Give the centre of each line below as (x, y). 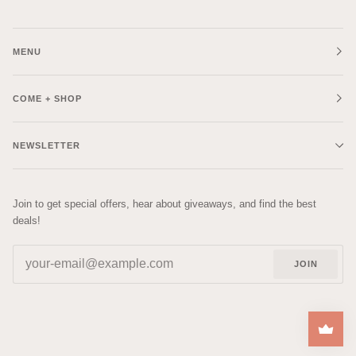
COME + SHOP (47, 98)
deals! (27, 220)
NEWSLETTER (46, 145)
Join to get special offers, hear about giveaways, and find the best (164, 203)
